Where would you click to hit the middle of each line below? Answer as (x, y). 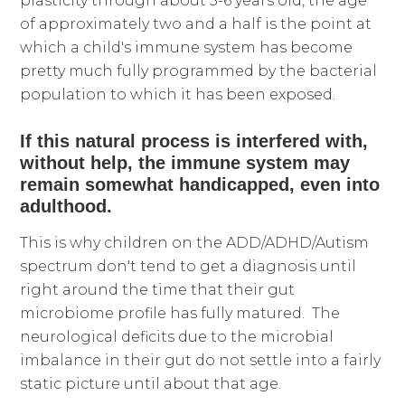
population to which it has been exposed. (178, 94)
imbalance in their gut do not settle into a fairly (201, 360)
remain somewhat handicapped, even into (200, 184)
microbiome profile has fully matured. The (180, 313)
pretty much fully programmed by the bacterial (199, 71)
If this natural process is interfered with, (194, 141)
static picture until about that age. (151, 383)
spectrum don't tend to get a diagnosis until (188, 266)
